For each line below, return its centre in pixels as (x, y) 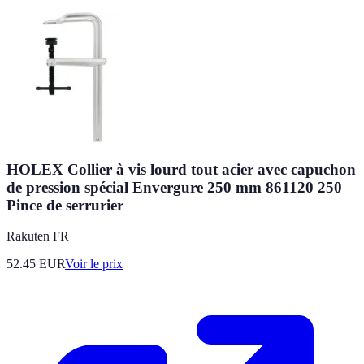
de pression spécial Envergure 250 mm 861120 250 (174, 187)
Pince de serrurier (65, 205)
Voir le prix (94, 264)
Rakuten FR (38, 236)
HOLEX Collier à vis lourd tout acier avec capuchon (181, 169)
